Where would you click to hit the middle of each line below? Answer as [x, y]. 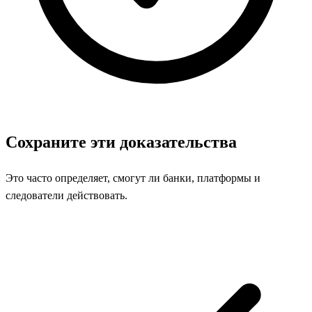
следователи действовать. [67, 195]
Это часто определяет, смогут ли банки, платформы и [133, 178]
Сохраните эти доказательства [121, 142]
